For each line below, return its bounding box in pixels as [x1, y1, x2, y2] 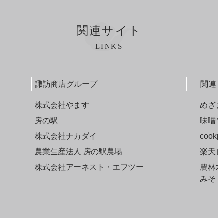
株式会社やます [35, 100, 90, 109]
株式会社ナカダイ [35, 131, 97, 140]
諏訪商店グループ [35, 79, 98, 88]
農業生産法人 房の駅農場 [35, 147, 123, 156]
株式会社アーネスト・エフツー [35, 163, 144, 171]
